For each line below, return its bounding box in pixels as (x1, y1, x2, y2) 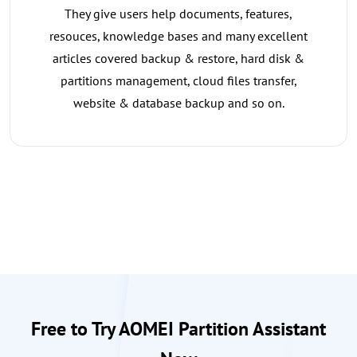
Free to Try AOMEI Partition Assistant (31, 316, 326, 342)
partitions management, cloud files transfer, (60, 73, 297, 89)
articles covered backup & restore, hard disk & (53, 50, 304, 67)
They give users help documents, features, (65, 6, 292, 22)
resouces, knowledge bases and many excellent (49, 28, 308, 45)
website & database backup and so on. (73, 95, 284, 112)
